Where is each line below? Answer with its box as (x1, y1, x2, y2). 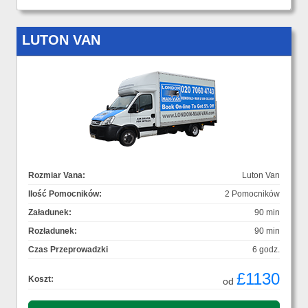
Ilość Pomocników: (28, 189, 102, 199)
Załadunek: (28, 208, 71, 218)
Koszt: (28, 274, 54, 285)
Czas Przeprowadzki (28, 245, 108, 255)
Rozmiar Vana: (28, 170, 85, 181)
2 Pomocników (225, 189, 280, 199)
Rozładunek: (28, 226, 77, 236)
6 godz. (252, 245, 280, 255)
